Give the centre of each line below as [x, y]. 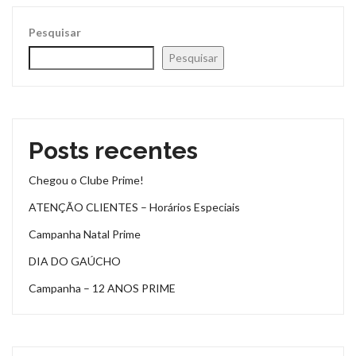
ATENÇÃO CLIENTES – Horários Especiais [134, 207]
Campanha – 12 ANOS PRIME [102, 288]
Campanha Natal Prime [85, 234]
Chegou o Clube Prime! [86, 180]
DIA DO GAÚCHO [75, 261]
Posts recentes [113, 151]
